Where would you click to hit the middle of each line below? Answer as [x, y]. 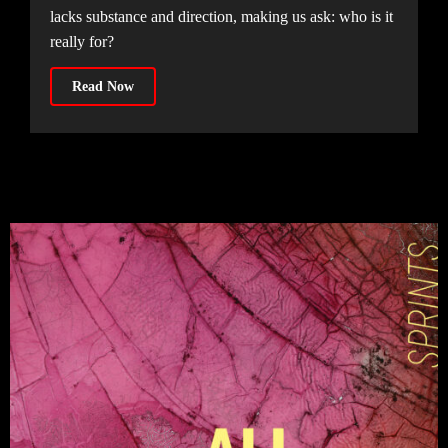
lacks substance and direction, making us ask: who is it [221, 16]
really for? [81, 41]
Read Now [102, 86]
